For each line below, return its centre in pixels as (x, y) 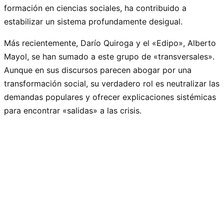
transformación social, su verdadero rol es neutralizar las (112, 83)
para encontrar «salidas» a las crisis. (73, 110)
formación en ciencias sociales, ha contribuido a (95, 8)
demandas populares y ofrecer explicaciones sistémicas (110, 97)
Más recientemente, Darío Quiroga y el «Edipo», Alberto (110, 43)
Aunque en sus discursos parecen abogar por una (98, 70)
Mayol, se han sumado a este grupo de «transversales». (109, 56)
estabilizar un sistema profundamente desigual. (93, 21)
